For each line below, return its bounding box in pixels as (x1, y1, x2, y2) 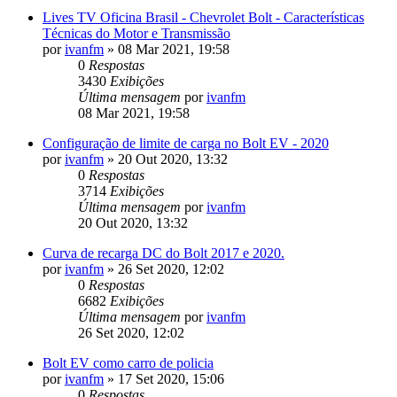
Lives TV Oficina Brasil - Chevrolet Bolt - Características (43, 9, 364, 25)
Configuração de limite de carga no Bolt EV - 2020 (43, 135, 329, 151)
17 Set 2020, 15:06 (118, 370, 224, 386)
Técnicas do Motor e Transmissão (43, 25, 230, 41)
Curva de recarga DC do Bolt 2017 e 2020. (43, 245, 284, 261)
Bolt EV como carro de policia (43, 354, 214, 370)
